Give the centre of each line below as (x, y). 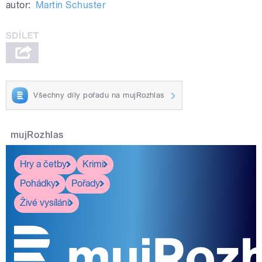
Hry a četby (43, 164)
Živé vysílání (44, 203)
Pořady (86, 184)
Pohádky (38, 184)
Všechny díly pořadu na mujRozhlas (99, 95)
